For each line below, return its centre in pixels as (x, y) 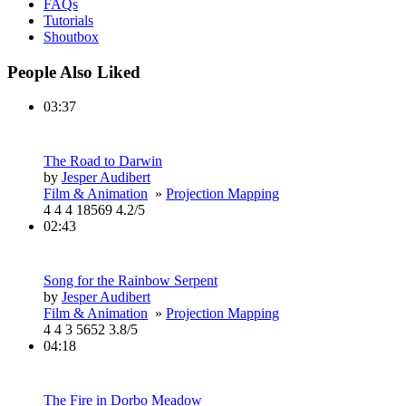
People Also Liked (74, 72)
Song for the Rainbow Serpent (130, 281)
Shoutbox (71, 37)
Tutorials (68, 20)
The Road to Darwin (103, 161)
